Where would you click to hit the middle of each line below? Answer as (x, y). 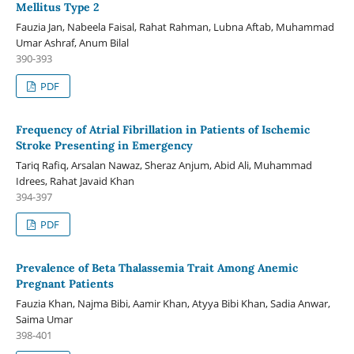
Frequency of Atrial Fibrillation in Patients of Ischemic (162, 130)
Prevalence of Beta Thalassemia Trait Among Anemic (156, 268)
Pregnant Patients (64, 284)
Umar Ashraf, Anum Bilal (72, 43)
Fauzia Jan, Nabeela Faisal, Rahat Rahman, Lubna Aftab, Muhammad (175, 27)
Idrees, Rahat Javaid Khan (75, 181)
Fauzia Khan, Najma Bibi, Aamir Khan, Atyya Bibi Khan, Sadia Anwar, (173, 304)
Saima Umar (44, 320)
